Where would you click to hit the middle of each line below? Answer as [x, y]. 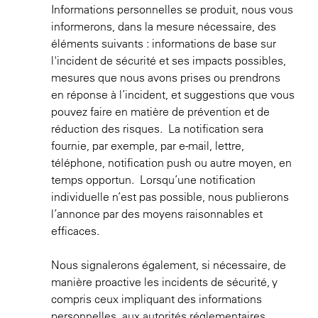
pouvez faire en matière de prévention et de [160, 111]
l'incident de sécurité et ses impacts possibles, [169, 60]
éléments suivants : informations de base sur [164, 43]
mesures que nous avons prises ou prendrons [166, 77]
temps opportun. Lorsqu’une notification [153, 180]
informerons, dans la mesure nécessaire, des [164, 26]
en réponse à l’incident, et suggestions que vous [173, 94]
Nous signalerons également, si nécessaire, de [169, 265]
